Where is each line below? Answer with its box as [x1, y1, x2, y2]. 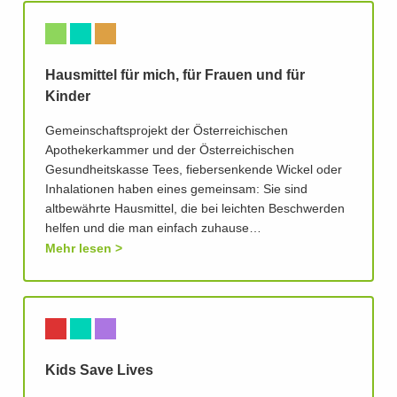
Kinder [45, 90, 90, 105]
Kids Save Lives [45, 363, 153, 378]
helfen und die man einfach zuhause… [45, 222, 261, 236]
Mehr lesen [45, 242, 112, 255]
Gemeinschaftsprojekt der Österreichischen [45, 125, 288, 138]
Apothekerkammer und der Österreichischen [45, 144, 294, 158]
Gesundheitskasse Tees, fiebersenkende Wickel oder [45, 164, 342, 177]
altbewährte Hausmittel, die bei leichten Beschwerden [45, 203, 345, 216]
